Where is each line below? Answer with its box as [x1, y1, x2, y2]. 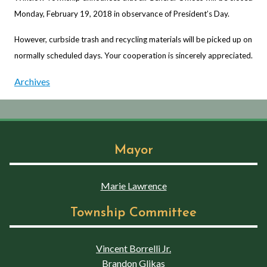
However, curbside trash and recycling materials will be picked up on [14, 34, 252, 44]
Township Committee [70, 206, 197, 220]
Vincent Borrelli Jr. [96, 242, 171, 254]
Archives [14, 75, 50, 87]
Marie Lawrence [100, 179, 167, 191]
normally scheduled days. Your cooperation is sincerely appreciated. [14, 50, 253, 60]
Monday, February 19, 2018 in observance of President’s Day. [14, 8, 229, 18]
